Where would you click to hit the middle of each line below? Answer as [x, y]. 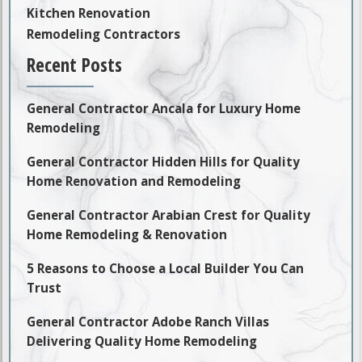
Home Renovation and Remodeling [134, 181]
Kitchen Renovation [89, 13]
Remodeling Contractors [104, 34]
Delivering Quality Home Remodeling [142, 341]
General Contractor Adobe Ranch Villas [148, 321]
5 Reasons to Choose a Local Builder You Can [166, 268]
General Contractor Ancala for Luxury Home [164, 108]
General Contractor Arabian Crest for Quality [169, 215]
